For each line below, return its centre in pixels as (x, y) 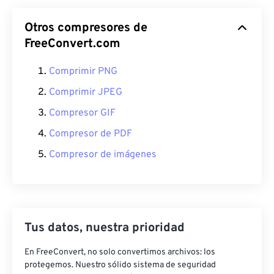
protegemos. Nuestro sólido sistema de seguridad (120, 265)
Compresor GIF (82, 113)
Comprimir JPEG (86, 93)
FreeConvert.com (72, 44)
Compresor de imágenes (103, 155)
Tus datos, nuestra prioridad (105, 228)
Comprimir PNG (83, 72)
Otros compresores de (86, 28)
